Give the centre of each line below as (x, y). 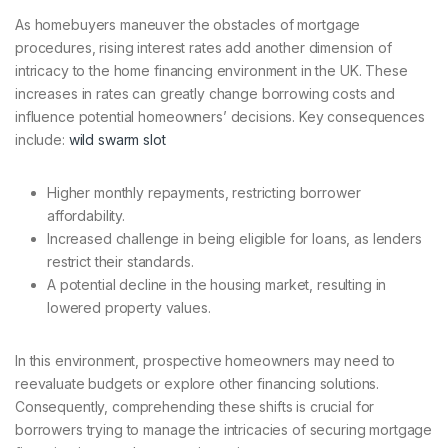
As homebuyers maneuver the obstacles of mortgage (188, 25)
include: (42, 140)
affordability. (86, 216)
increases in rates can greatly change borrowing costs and (205, 94)
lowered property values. (129, 308)
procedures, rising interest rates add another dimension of (203, 48)
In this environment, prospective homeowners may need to (205, 361)
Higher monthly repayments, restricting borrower (204, 193)
